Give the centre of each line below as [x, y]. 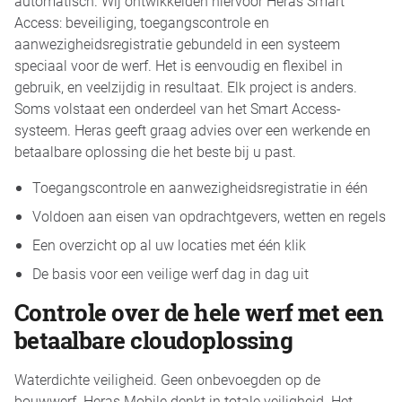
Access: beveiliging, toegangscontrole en [142, 22]
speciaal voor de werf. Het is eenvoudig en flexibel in [179, 65]
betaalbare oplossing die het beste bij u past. [155, 151]
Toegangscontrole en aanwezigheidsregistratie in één [200, 187]
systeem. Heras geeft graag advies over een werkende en [192, 129]
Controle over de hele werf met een [199, 312]
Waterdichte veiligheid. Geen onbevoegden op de [167, 379]
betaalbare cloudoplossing [153, 340]
